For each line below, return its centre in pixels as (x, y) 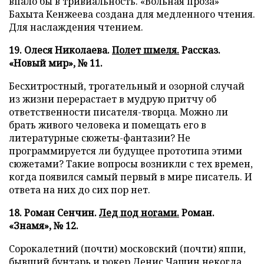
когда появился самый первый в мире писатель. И (131, 177)
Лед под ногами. (139, 213)
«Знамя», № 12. (44, 226)
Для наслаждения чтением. (76, 27)
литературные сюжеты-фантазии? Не (100, 138)
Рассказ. (200, 50)
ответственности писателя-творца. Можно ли (118, 112)
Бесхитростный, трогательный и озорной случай (127, 86)
